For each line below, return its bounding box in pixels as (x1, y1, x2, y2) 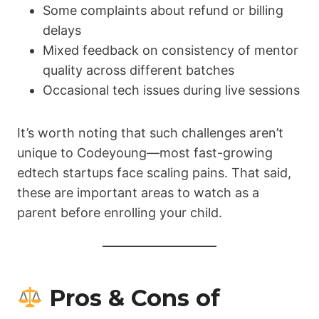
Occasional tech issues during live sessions (43, 83, 300, 98)
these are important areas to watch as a (17, 185, 259, 201)
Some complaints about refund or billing (43, 3, 283, 19)
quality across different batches (43, 63, 234, 78)
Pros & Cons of (43, 284, 221, 313)
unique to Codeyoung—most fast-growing (17, 145, 273, 161)
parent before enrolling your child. (17, 205, 222, 221)
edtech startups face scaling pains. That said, (17, 165, 291, 181)
